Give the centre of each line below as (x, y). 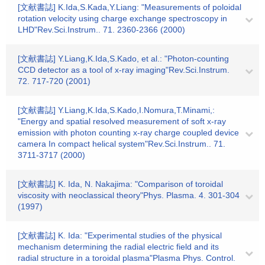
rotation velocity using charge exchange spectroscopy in (122, 18)
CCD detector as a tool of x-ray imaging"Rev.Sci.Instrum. (124, 70)
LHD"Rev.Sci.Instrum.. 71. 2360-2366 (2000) (101, 30)
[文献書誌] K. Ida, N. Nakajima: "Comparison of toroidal (120, 184)
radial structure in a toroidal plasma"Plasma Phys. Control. (127, 258)
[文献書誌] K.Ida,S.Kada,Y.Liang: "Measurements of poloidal (130, 7)
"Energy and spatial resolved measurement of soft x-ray (122, 121)
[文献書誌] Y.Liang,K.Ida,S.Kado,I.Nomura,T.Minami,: (116, 110)
